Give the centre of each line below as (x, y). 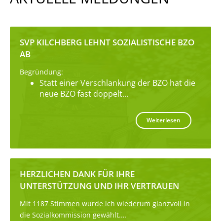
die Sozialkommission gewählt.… (73, 215)
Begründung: (41, 72)
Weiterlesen (164, 120)
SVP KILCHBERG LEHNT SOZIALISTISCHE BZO (107, 42)
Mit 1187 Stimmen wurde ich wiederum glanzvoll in (105, 203)
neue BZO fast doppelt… (84, 93)
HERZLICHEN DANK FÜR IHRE (77, 174)
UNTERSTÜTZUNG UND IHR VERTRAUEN (99, 185)
